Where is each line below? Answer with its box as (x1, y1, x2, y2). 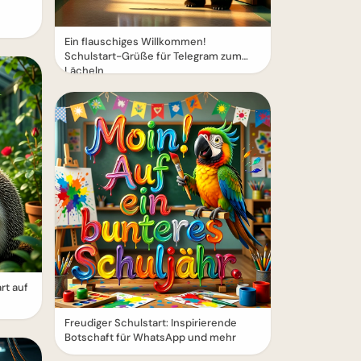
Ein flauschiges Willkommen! (64, 35, 206, 48)
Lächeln (64, 64, 104, 77)
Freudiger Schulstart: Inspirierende (64, 316, 237, 330)
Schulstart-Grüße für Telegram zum (64, 49, 242, 63)
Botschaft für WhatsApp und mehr (64, 330, 236, 344)
